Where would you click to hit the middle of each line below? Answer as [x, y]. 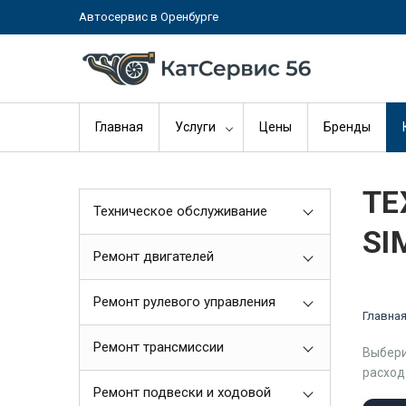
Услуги [195, 127]
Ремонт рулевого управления [184, 302]
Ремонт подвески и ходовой [182, 392]
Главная [119, 127]
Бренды [347, 127]
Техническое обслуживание [180, 211]
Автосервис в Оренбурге [149, 17]
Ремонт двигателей [154, 256]
